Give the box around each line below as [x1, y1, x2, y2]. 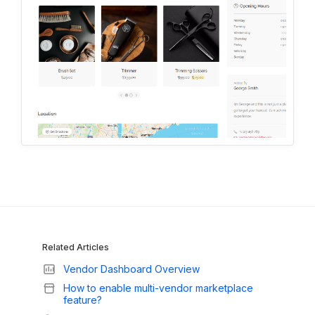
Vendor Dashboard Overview [63, 262, 200, 275]
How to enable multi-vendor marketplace [63, 281, 253, 294]
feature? [63, 293, 102, 306]
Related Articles [42, 241, 109, 252]
